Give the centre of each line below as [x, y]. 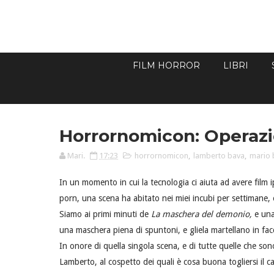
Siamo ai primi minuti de [105, 214]
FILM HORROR [166, 66]
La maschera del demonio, [203, 214]
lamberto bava [219, 156]
